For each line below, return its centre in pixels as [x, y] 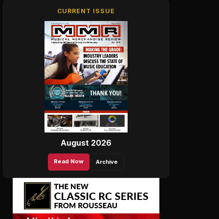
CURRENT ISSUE [86, 11]
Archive [107, 162]
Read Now [69, 161]
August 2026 [86, 142]
